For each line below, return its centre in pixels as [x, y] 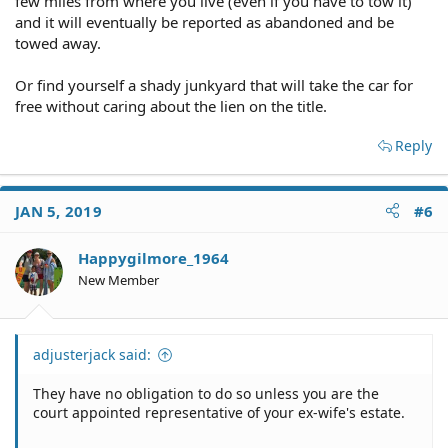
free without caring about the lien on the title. [171, 105]
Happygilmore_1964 [153, 257]
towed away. [58, 42]
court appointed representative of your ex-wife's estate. [219, 412]
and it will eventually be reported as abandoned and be [204, 21]
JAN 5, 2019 [58, 210]
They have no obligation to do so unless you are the [206, 393]
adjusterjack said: [92, 354]
